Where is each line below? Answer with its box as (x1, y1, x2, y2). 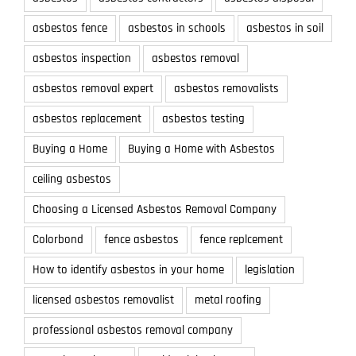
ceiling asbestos (33, 172, 111, 188)
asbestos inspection (33, 51, 131, 67)
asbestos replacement (33, 111, 141, 127)
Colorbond (33, 232, 83, 248)
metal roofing (195, 292, 261, 308)
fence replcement (199, 232, 283, 248)
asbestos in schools (128, 21, 226, 37)
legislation (245, 262, 295, 278)
